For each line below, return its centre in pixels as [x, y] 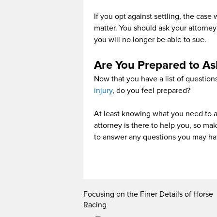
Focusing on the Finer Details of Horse [148, 194]
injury [103, 91]
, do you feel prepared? [151, 91]
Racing [95, 205]
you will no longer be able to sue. [150, 40]
